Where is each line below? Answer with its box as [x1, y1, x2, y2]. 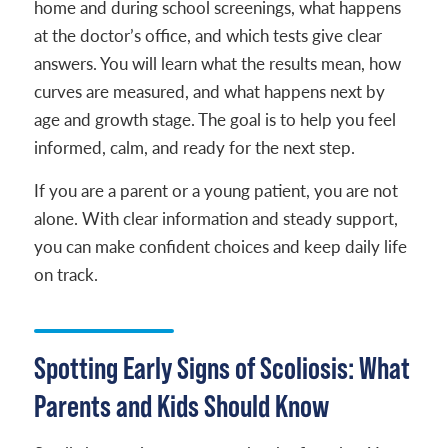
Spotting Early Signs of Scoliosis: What [33, 350, 410, 385]
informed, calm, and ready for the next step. [33, 136, 355, 159]
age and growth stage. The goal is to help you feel [33, 108, 396, 131]
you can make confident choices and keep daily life [33, 235, 407, 258]
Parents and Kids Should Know [33, 388, 329, 423]
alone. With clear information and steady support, [33, 207, 398, 230]
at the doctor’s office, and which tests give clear [33, 24, 382, 47]
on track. [33, 263, 98, 286]
